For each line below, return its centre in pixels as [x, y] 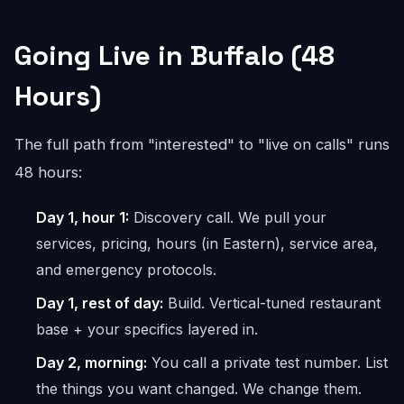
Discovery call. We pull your [228, 217]
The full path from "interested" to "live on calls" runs [202, 144]
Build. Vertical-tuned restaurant [272, 303]
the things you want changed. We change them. [199, 389]
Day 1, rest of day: [100, 303]
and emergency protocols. [126, 270]
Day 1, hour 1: [83, 217]
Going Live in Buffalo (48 [174, 55]
